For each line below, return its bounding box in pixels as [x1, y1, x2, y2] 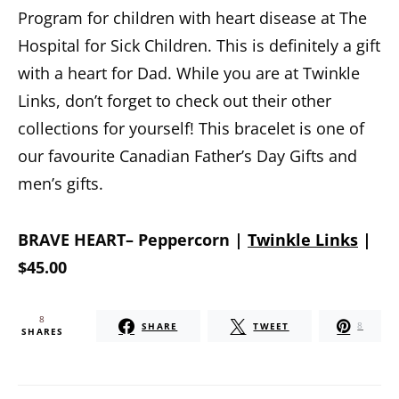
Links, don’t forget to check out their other [18, 89, 331, 111]
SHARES [21, 325, 64, 338]
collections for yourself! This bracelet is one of [18, 117, 364, 139]
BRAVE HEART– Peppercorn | [18, 228, 248, 250]
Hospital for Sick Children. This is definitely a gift [18, 34, 380, 56]
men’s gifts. [18, 172, 103, 194]
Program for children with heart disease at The [18, 6, 367, 28]
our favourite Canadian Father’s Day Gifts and [18, 144, 357, 167]
